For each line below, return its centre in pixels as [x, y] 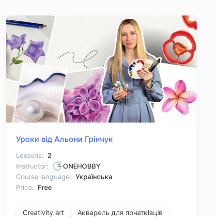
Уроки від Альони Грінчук [64, 139]
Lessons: [30, 155]
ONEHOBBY [82, 166]
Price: [25, 187]
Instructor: [32, 166]
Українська [94, 177]
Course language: [44, 177]
